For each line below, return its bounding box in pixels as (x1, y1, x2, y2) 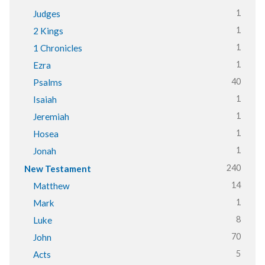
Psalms (33, 76, 62, 88)
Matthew (33, 180, 70, 191)
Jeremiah (33, 111, 69, 122)
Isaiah (33, 93, 57, 105)
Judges (33, 8, 60, 19)
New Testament (24, 163, 91, 174)
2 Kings (33, 25, 63, 36)
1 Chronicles (33, 42, 82, 53)
